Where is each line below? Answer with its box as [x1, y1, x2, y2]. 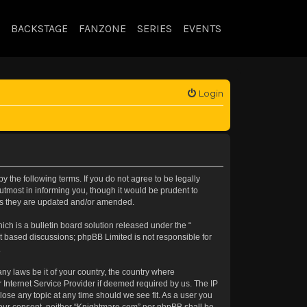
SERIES [137, 22, 172, 35]
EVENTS [183, 22, 221, 35]
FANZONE [79, 22, 126, 35]
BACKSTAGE [11, 22, 68, 35]
